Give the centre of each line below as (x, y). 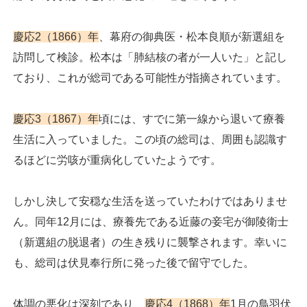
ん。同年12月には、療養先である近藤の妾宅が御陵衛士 (151, 222)
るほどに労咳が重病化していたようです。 (117, 160)
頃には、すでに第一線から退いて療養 (192, 119)
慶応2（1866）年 (56, 37)
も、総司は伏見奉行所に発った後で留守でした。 (134, 263)
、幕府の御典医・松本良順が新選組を (192, 37)
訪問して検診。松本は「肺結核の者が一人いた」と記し (150, 58)
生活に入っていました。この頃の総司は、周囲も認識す (150, 140)
